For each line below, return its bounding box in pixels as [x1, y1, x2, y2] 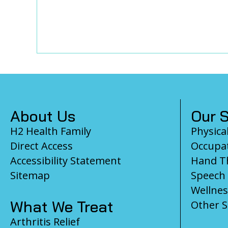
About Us [10, 106, 75, 126]
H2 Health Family [10, 124, 91, 138]
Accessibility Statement [10, 153, 121, 167]
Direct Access [10, 138, 73, 153]
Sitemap [10, 168, 50, 182]
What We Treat [10, 196, 113, 216]
